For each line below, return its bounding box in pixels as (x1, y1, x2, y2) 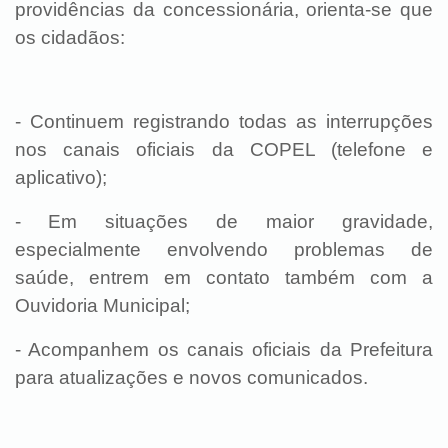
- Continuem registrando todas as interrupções (15, 111, 433, 132)
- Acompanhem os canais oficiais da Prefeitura (15, 339, 433, 360)
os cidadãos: (15, 27, 125, 48)
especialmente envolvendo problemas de (15, 239, 433, 260)
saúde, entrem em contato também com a (15, 267, 433, 288)
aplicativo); (15, 167, 107, 188)
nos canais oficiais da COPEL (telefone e (15, 139, 433, 160)
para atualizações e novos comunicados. (15, 367, 368, 388)
